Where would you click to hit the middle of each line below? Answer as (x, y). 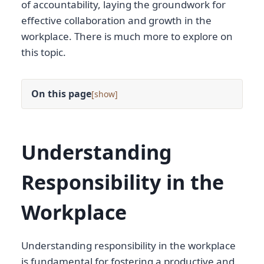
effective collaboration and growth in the (116, 21)
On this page (61, 94)
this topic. (44, 52)
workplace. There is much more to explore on (127, 37)
